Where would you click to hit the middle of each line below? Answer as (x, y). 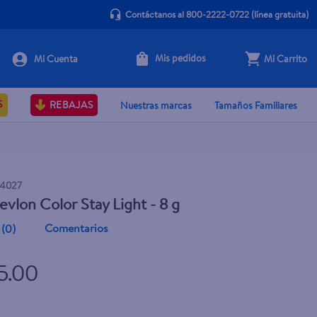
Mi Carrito (286, 58)
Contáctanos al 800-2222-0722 (187, 14)
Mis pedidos (181, 58)
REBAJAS (71, 105)
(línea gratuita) (278, 14)
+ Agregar (207, 63)
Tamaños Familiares (256, 105)
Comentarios (77, 228)
